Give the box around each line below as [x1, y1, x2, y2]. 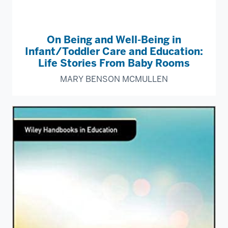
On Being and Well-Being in [47, 33, 181, 46]
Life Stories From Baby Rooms [38, 56, 190, 70]
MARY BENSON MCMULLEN [60, 73, 168, 84]
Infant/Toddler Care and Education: [25, 44, 203, 58]
